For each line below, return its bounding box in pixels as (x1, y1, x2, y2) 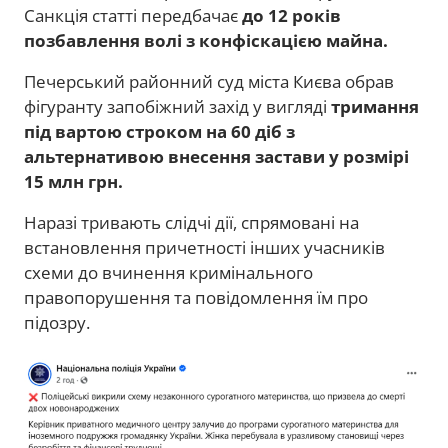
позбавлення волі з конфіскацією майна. (24, 29, 388, 53)
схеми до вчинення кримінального (24, 261, 313, 285)
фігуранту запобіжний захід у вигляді (24, 95, 331, 119)
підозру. (24, 311, 90, 335)
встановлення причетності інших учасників (24, 236, 385, 260)
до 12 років (242, 4, 341, 28)
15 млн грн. (24, 170, 123, 194)
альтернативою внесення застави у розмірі (24, 145, 409, 169)
